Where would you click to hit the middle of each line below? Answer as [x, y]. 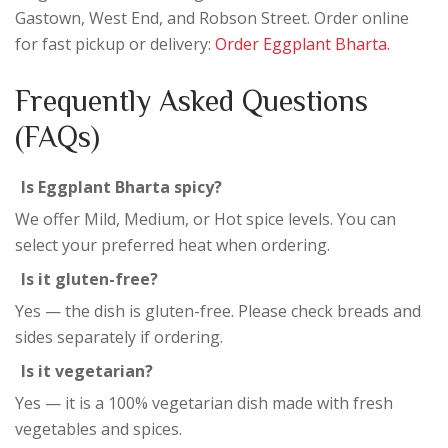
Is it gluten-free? [89, 278]
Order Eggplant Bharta [301, 43]
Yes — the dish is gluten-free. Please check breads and [218, 310]
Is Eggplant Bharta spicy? [121, 186]
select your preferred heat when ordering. [172, 244]
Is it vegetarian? [87, 370]
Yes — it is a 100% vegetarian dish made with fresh [204, 402]
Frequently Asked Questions [191, 99]
